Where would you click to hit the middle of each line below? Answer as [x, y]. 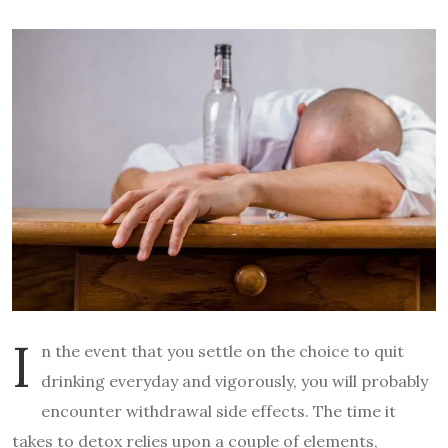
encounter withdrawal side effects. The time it [218, 410]
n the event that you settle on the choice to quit [222, 350]
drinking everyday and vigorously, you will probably [234, 380]
